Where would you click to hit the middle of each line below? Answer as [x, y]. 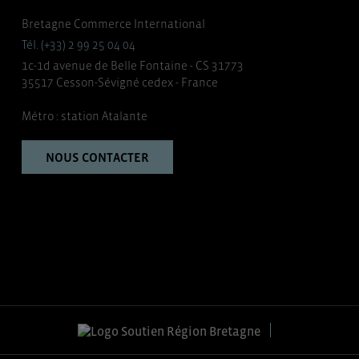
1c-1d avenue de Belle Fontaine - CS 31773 [133, 65]
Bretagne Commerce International [114, 24]
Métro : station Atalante [85, 116]
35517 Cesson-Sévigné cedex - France [120, 82]
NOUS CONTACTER [98, 157]
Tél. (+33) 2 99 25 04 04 [79, 44]
